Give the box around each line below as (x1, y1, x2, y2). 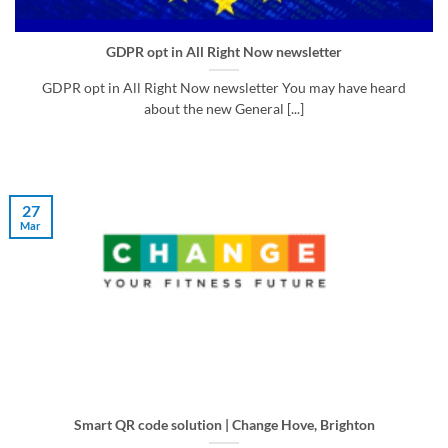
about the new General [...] (144, 101, 304, 118)
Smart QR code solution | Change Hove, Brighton (73, 416, 375, 433)
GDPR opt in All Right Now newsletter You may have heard (42, 80, 406, 97)
